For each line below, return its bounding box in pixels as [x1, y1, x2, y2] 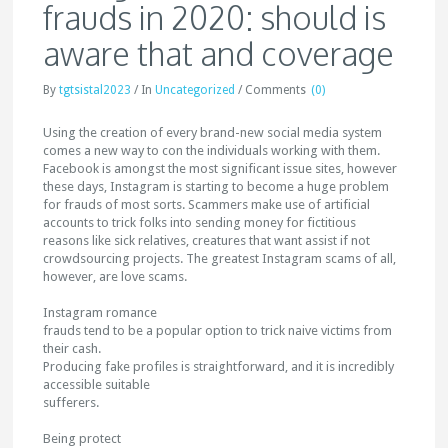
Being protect [43, 431, 122, 446]
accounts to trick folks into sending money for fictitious [43, 215, 357, 230]
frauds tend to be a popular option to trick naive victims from [43, 323, 393, 338]
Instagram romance [43, 305, 158, 320]
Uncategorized [155, 83, 236, 97]
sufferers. [43, 395, 100, 410]
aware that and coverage [43, 33, 395, 74]
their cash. [43, 341, 102, 356]
